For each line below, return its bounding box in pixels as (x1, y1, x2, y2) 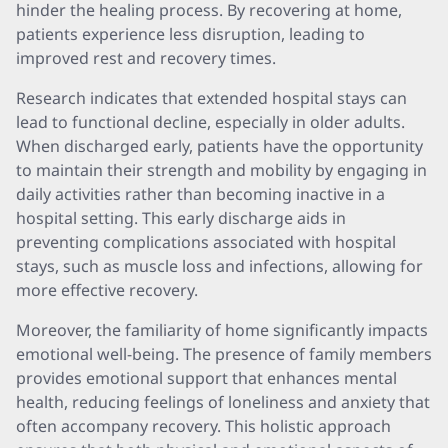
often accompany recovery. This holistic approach (16, 415, 391, 437)
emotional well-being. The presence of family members (16, 343, 432, 365)
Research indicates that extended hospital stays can (16, 87, 407, 109)
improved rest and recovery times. (16, 47, 276, 69)
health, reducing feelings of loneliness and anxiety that (16, 391, 430, 413)
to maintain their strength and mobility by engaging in (16, 159, 427, 181)
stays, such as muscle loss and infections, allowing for (16, 255, 423, 277)
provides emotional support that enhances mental (16, 367, 397, 389)
